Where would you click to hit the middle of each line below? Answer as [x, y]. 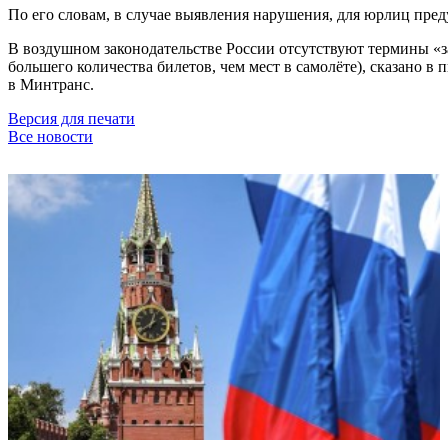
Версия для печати [71, 118]
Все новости [50, 136]
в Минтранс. [51, 84]
